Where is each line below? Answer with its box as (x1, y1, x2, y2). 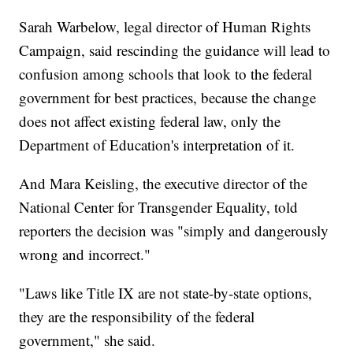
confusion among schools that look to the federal (19, 63, 313, 84)
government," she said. (19, 329, 156, 350)
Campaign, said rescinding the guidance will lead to (19, 39, 331, 60)
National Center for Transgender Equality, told (19, 196, 299, 217)
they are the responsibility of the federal (19, 306, 255, 326)
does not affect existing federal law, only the (19, 110, 281, 131)
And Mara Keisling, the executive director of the (19, 173, 308, 193)
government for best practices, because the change (19, 87, 317, 107)
